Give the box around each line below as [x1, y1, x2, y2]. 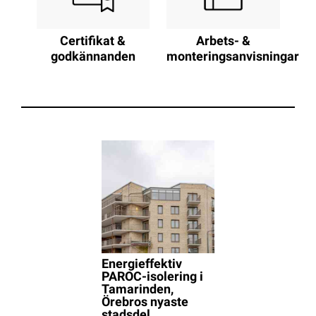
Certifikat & [60, 35, 126, 49]
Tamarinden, [101, 284, 174, 298]
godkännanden [50, 50, 135, 64]
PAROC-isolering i [101, 271, 203, 285]
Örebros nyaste [101, 296, 188, 310]
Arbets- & [195, 35, 250, 49]
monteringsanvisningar [166, 50, 299, 64]
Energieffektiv [101, 258, 182, 272]
